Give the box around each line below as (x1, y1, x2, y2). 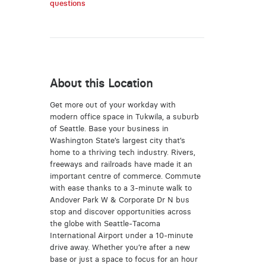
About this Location (49, 76, 153, 90)
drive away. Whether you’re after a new (49, 242, 190, 252)
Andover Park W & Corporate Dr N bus (49, 195, 189, 204)
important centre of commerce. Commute (49, 171, 201, 180)
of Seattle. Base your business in (49, 123, 169, 133)
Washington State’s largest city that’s (49, 135, 185, 145)
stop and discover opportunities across (49, 207, 191, 216)
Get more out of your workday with (49, 100, 176, 109)
